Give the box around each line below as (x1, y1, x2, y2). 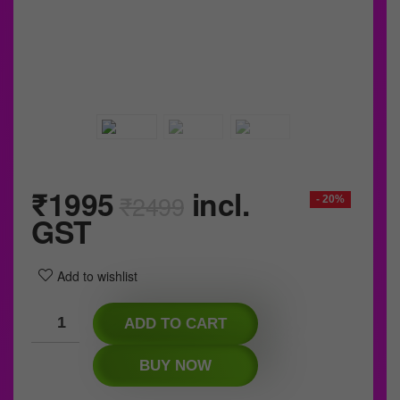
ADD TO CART (124, 315, 227, 333)
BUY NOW (139, 357, 212, 375)
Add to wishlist (57, 267, 137, 286)
